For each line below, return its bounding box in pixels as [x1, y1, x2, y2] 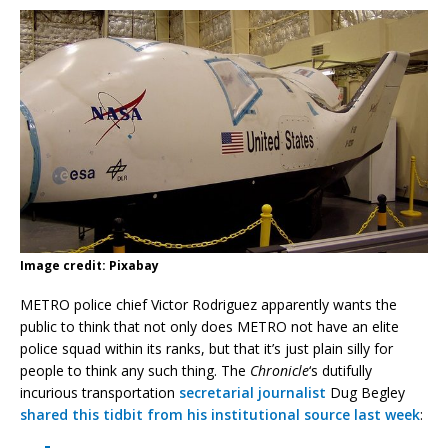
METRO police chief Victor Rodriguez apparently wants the [20, 294, 397, 314]
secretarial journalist [179, 382, 326, 402]
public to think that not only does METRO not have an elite [20, 316, 399, 336]
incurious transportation [20, 382, 179, 402]
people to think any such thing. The [20, 360, 250, 380]
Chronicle [250, 360, 309, 380]
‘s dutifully [309, 360, 372, 380]
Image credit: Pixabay [20, 256, 159, 274]
